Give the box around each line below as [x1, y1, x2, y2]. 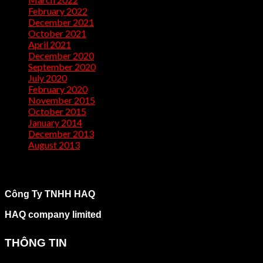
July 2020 [28, 72, 67, 84]
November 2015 [28, 95, 95, 106]
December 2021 [28, 16, 94, 28]
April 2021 [28, 39, 71, 50]
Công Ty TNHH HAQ [5, 189, 95, 200]
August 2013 [28, 139, 80, 151]
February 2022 [28, 5, 87, 17]
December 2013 [28, 128, 94, 140]
